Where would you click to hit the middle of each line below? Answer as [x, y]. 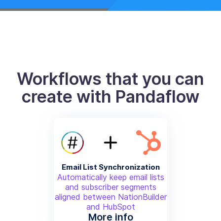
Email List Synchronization [110, 167]
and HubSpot [110, 206]
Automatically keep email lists [110, 177]
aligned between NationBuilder [110, 197]
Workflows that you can [110, 78]
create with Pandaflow [110, 96]
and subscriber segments [110, 187]
